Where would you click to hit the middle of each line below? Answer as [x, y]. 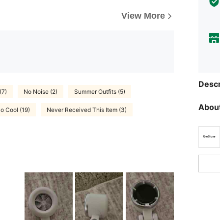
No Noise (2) [41, 91]
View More [143, 16]
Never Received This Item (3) [87, 110]
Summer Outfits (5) [100, 91]
